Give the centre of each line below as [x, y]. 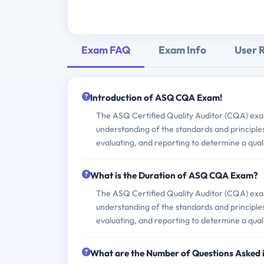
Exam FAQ [106, 50]
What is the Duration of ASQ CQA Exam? [174, 175]
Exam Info [182, 50]
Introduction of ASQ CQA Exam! [156, 97]
